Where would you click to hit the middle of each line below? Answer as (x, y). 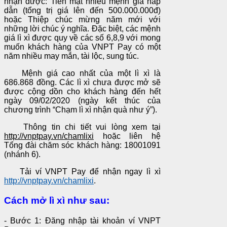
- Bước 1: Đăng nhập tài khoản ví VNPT (82, 221)
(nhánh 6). (22, 154)
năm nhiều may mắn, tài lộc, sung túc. (71, 56)
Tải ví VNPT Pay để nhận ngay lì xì (82, 171)
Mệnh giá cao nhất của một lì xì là (82, 73)
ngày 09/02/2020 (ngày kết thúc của (82, 100)
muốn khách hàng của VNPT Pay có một (82, 47)
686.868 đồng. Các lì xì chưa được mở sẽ (82, 82)
